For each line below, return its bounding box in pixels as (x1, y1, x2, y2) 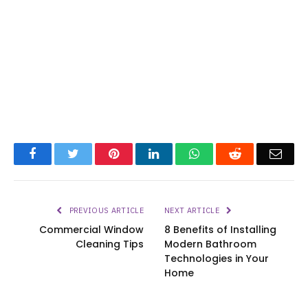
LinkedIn (158, 146, 204, 159)
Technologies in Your (164, 251, 269, 265)
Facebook (35, 146, 84, 159)
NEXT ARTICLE (164, 205, 222, 215)
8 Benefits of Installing (164, 222, 276, 236)
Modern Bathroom (164, 236, 256, 251)
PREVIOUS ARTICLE (67, 205, 144, 215)
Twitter (78, 146, 114, 159)
